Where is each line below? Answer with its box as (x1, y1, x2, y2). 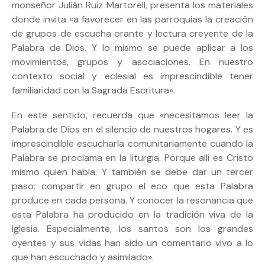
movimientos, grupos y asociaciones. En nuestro (12, 55, 253, 68)
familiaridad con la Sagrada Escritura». (12, 83, 175, 96)
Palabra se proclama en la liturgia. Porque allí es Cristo (12, 151, 253, 164)
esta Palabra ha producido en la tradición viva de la (12, 208, 253, 221)
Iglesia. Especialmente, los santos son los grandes (12, 222, 253, 235)
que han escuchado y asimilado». (12, 250, 154, 263)
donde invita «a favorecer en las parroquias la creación (12, 12, 253, 25)
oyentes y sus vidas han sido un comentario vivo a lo (12, 236, 253, 249)
